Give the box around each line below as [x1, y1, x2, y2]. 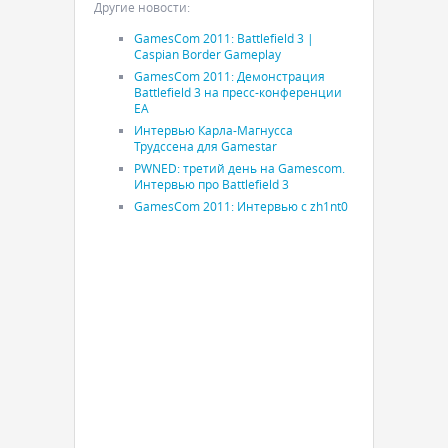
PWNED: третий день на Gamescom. [134, 160, 345, 176]
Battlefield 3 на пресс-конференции [134, 84, 342, 100]
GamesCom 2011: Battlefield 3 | [134, 30, 314, 46]
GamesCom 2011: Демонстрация [134, 68, 325, 84]
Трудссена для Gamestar [134, 138, 277, 154]
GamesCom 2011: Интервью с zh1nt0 [134, 198, 348, 214]
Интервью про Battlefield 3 [134, 176, 289, 192]
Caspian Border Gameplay [134, 46, 281, 62]
